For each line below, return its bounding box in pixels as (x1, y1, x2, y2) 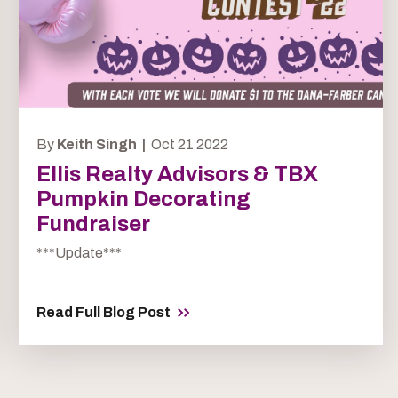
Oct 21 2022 (147, 137, 228, 153)
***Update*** (36, 245, 122, 261)
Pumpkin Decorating (36, 187, 251, 211)
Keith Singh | (56, 137, 148, 153)
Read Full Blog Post (36, 305, 171, 321)
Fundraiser (36, 212, 150, 236)
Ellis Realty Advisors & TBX (36, 163, 318, 187)
